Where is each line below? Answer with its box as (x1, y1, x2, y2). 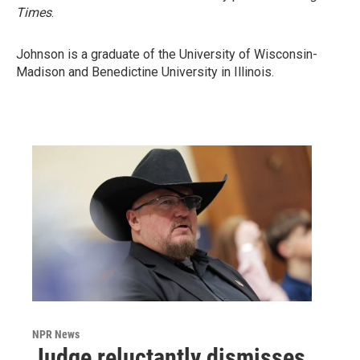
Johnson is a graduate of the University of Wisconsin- (16, 47, 317, 62)
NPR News (32, 327, 80, 341)
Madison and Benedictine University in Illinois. (16, 64, 274, 80)
